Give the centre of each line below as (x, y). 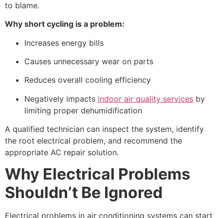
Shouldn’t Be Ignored (84, 193)
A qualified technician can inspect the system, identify (104, 129)
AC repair (68, 153)
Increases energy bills (64, 43)
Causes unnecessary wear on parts (89, 61)
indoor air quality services (145, 99)
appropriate (28, 153)
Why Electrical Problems (98, 174)
